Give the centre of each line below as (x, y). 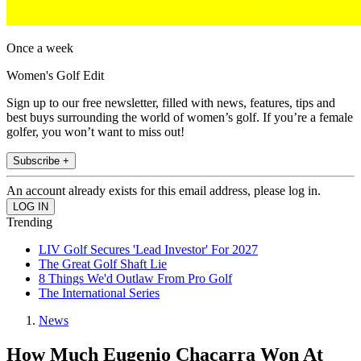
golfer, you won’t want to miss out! (95, 132)
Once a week (40, 48)
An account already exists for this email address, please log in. (164, 191)
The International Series (99, 293)
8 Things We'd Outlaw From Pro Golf (135, 279)
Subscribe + (41, 161)
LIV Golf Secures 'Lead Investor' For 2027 (148, 250)
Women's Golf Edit (55, 76)
